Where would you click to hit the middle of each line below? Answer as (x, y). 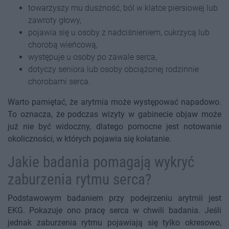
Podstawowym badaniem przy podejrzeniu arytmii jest (114, 198)
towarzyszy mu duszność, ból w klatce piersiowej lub (123, 8)
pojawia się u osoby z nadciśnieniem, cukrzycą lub (119, 33)
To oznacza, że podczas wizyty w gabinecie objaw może (114, 114)
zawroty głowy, (55, 20)
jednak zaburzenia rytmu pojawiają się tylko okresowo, (114, 223)
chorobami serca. (59, 82)
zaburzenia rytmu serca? (79, 180)
